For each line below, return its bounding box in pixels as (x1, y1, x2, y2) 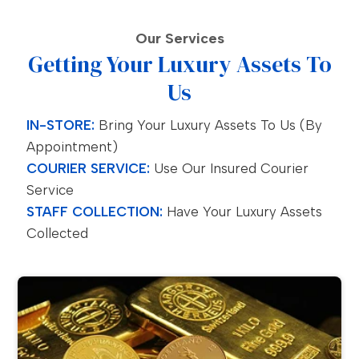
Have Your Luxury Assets (163, 204, 323, 220)
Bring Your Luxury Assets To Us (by (95, 117, 323, 133)
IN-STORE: (26, 117, 95, 133)
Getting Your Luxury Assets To (27, 49, 332, 79)
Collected (26, 225, 89, 241)
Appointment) (26, 139, 119, 155)
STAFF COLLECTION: (26, 204, 163, 220)
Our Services (135, 30, 224, 47)
